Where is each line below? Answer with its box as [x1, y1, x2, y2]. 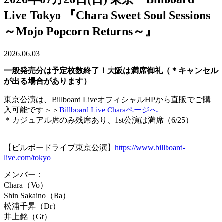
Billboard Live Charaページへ [59, 106, 158, 114]
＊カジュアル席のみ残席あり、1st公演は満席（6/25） [4, 116, 193, 125]
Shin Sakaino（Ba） [4, 191, 70, 200]
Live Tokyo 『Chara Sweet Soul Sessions [4, 9, 210, 22]
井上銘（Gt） [4, 212, 52, 221]
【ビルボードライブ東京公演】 [4, 143, 115, 152]
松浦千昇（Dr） [4, 202, 60, 211]
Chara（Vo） [4, 181, 48, 190]
